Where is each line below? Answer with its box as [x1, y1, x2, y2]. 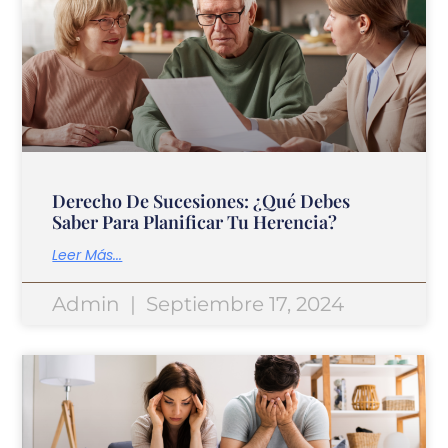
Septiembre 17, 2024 [141, 291, 345, 316]
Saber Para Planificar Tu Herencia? [52, 209, 338, 234]
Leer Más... [52, 244, 123, 265]
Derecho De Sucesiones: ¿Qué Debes [52, 188, 351, 213]
